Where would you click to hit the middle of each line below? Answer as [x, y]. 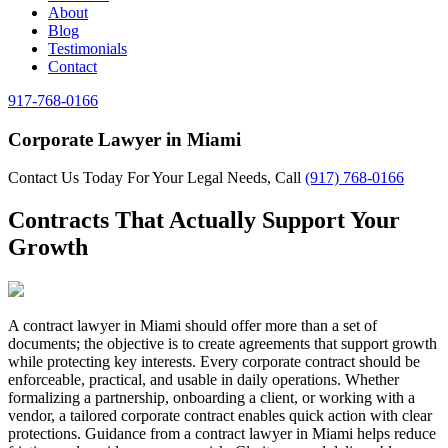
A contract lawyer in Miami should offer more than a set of [192, 326]
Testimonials [87, 48]
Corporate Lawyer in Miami [124, 139]
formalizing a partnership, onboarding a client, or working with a [211, 398]
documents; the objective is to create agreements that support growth [222, 344]
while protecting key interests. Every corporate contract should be [214, 362]
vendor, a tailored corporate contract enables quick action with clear [220, 416]
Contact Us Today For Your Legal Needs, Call [156, 178]
